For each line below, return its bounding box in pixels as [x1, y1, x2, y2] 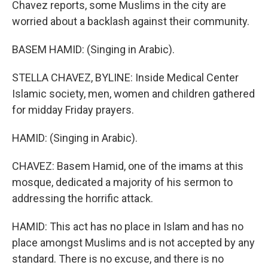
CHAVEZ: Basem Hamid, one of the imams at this [12, 160, 243, 173]
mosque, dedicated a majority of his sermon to [12, 176, 233, 189]
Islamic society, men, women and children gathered [12, 87, 255, 100]
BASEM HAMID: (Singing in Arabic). [12, 43, 175, 56]
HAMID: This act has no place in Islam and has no [12, 220, 243, 233]
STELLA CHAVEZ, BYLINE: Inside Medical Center [12, 71, 239, 84]
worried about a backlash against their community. [12, 15, 249, 28]
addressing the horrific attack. [12, 192, 153, 205]
